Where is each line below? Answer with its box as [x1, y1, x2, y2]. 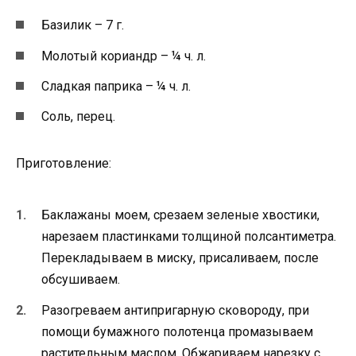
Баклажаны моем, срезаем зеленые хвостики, [41, 207, 319, 223]
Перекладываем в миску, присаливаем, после [41, 250, 319, 266]
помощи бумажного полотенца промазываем [41, 323, 313, 339]
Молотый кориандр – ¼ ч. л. [41, 48, 206, 64]
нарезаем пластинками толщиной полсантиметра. [41, 229, 336, 245]
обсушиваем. [41, 272, 120, 288]
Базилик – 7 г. [41, 17, 124, 33]
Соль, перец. [41, 109, 115, 125]
